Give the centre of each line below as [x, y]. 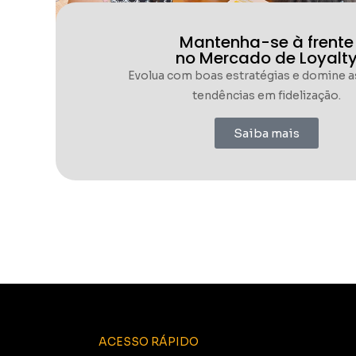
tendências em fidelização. [266, 96]
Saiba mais [266, 133]
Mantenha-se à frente [266, 43]
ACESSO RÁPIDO [149, 342]
